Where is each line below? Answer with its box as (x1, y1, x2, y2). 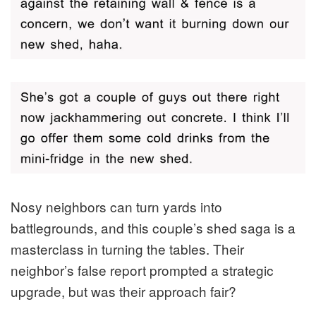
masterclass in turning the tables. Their (11, 239, 244, 259)
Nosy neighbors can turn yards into (11, 197, 222, 217)
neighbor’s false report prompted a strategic (11, 260, 274, 280)
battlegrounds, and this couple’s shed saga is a (11, 218, 296, 238)
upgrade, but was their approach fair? (11, 281, 236, 301)
